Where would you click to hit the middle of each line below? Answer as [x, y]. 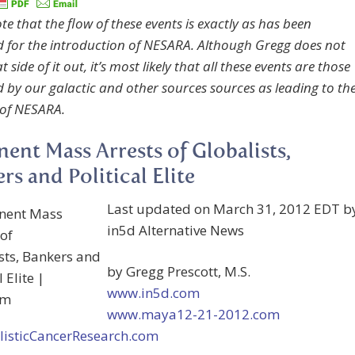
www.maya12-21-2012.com [193, 315]
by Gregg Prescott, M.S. [179, 272]
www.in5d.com [153, 293]
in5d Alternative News [176, 231]
